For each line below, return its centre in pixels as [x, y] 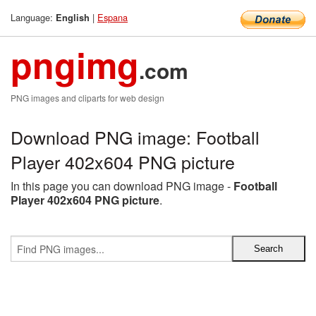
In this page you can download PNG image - [122, 186]
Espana [113, 17]
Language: [33, 17]
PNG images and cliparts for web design [87, 98]
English [73, 18]
